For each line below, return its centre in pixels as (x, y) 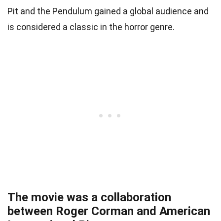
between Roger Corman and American (109, 211)
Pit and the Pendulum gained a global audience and (108, 11)
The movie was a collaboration (89, 197)
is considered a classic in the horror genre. (91, 27)
